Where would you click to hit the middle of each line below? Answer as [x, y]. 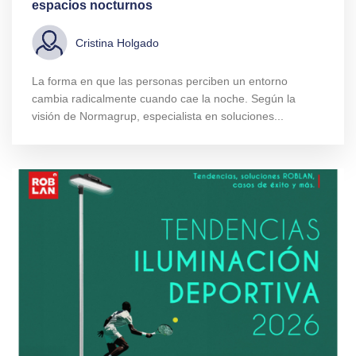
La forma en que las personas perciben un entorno [160, 81]
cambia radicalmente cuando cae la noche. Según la [164, 99]
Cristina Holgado [117, 43]
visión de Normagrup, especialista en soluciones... [158, 116]
